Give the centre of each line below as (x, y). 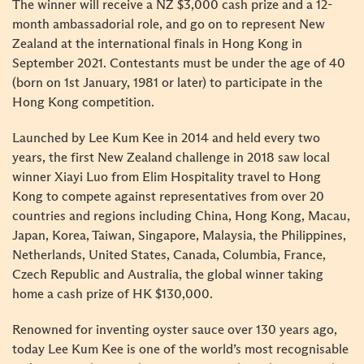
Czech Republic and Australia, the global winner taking (168, 275)
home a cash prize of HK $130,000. (113, 294)
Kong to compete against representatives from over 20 (168, 197)
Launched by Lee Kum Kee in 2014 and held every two (166, 138)
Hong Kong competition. (83, 102)
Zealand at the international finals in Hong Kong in (157, 44)
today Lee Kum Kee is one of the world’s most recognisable (180, 349)
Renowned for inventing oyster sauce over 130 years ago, (175, 330)
